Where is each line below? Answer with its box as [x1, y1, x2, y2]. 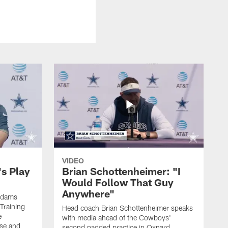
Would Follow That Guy [62, 176, 174, 188]
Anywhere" [62, 187, 115, 199]
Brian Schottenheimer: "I [62, 164, 181, 177]
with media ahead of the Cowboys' [62, 213, 171, 222]
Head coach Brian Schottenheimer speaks [62, 203, 193, 212]
